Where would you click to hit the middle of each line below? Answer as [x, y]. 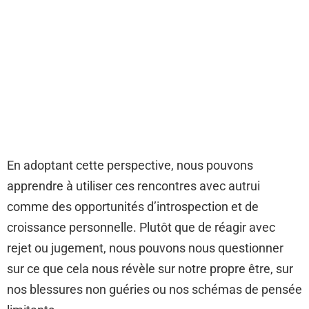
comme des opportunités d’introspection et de [133, 207]
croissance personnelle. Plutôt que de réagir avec [141, 227]
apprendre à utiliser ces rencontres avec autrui [133, 186]
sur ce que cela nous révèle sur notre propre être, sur [150, 269]
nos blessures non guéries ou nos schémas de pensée [154, 289]
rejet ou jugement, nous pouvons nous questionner [145, 248]
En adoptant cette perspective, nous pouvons [130, 165]
